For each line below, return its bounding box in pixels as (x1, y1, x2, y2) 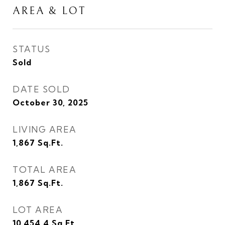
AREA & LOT (13, 5, 86, 17)
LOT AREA (13, 204, 63, 215)
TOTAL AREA (13, 164, 76, 175)
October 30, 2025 (13, 97, 88, 107)
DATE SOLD (13, 84, 70, 94)
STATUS (13, 44, 50, 54)
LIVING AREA (13, 124, 77, 135)
